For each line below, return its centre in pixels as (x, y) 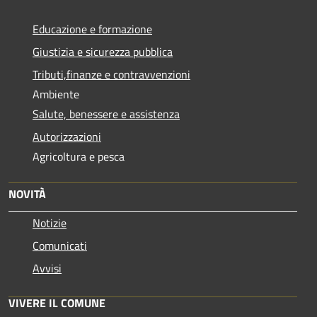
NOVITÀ (27, 194)
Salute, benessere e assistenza (106, 114)
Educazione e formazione (92, 29)
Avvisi (47, 268)
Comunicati (60, 245)
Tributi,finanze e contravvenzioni (111, 74)
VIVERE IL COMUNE (57, 302)
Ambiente (56, 94)
